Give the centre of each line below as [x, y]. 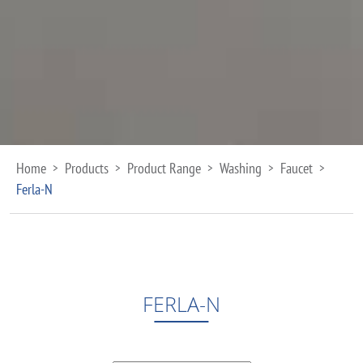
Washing [241, 169]
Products [87, 169]
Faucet [297, 169]
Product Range [164, 169]
